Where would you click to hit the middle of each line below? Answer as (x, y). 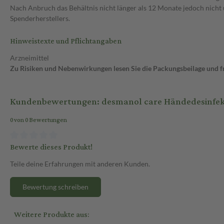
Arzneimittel (29, 58)
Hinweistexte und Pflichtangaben (66, 41)
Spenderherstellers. (40, 18)
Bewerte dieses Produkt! (51, 147)
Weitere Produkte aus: (51, 214)
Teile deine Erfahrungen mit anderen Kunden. (80, 163)
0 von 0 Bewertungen (38, 120)
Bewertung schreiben (55, 186)
